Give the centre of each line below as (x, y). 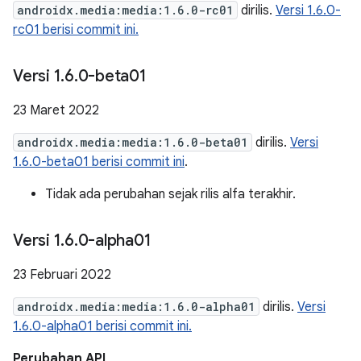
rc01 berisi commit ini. (76, 30)
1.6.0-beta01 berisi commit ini (99, 162)
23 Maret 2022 (56, 110)
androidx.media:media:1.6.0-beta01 (133, 142)
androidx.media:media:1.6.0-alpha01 (136, 307)
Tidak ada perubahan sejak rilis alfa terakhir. (170, 194)
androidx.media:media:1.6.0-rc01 (125, 10)
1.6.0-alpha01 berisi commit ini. (102, 326)
